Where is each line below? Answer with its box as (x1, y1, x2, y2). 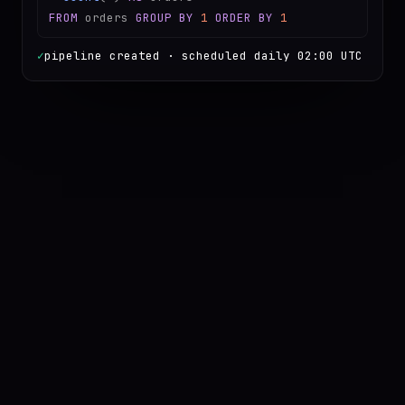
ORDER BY (215, 10, 273, 26)
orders (78, 10, 136, 26)
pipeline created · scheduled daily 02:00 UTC (44, 48, 363, 64)
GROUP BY (136, 10, 193, 26)
